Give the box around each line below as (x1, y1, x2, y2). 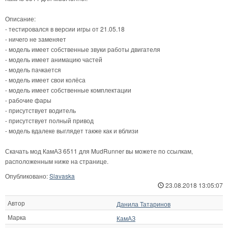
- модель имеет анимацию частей (5, 55, 102, 64)
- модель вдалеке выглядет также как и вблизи (5, 126, 138, 135)
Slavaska (49, 172, 75, 181)
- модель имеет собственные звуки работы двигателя (5, 45, 160, 54)
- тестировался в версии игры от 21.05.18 (5, 24, 125, 34)
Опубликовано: (5, 172, 49, 181)
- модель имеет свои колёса (5, 75, 85, 84)
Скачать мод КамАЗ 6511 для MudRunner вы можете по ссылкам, (5, 147, 193, 156)
